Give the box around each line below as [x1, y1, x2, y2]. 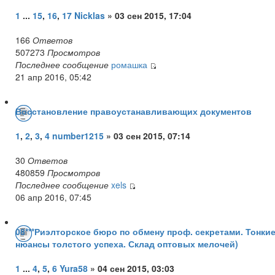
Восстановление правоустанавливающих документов [15, 104, 252, 117]
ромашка [111, 58, 147, 71]
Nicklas [74, 9, 107, 21]
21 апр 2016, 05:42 [15, 70, 91, 83]
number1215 [52, 129, 104, 142]
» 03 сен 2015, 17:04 [107, 9, 192, 21]
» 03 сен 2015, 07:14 [104, 129, 190, 142]
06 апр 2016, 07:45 [15, 190, 91, 203]
